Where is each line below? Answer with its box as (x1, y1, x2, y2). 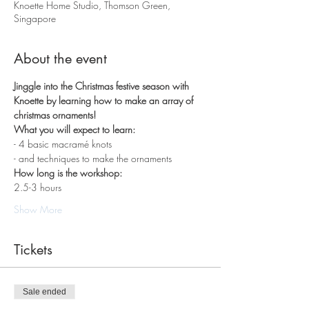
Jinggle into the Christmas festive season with (14, 79, 192, 93)
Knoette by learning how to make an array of (14, 94, 196, 108)
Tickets (14, 241, 52, 259)
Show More (14, 203, 62, 217)
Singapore (14, 12, 56, 26)
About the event (14, 50, 107, 68)
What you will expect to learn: (14, 123, 135, 137)
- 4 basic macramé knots (14, 137, 114, 151)
